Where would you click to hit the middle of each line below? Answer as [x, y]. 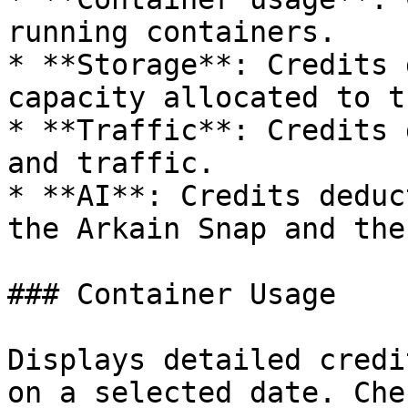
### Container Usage [172, 294]
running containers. [172, 32]
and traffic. [111, 163]
